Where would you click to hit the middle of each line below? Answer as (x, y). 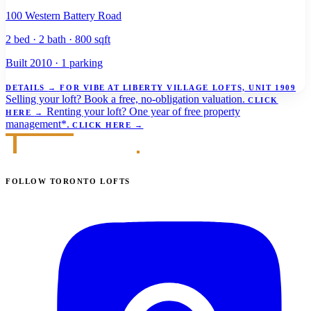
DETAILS (27, 88)
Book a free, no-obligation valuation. (165, 99)
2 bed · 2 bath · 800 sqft (58, 40)
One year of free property (184, 112)
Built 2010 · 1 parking (54, 63)
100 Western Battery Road (64, 16)
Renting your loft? (86, 112)
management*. (37, 124)
